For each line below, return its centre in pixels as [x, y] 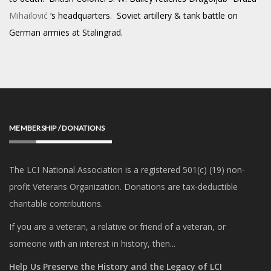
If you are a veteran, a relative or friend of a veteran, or [117, 227]
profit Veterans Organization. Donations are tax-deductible [123, 187]
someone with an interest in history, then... [92, 243]
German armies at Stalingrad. [66, 32]
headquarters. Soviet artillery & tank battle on [148, 15]
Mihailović [28, 15]
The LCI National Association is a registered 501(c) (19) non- [127, 170]
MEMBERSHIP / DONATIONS [57, 128]
